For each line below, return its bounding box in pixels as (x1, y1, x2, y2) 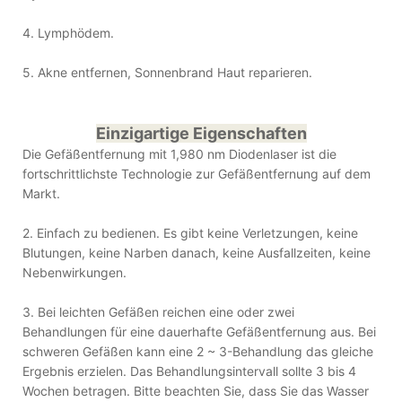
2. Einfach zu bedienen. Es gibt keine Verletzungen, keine (22, 224, 358, 240)
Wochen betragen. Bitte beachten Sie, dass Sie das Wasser (22, 382, 369, 398)
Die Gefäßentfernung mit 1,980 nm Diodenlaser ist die (22, 145, 336, 162)
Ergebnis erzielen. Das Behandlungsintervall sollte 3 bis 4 (22, 363, 356, 379)
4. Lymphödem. (22, 24, 114, 40)
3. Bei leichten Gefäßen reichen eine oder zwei (22, 303, 294, 319)
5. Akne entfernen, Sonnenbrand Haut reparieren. (22, 64, 312, 80)
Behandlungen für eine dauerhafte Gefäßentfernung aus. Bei (22, 323, 376, 339)
